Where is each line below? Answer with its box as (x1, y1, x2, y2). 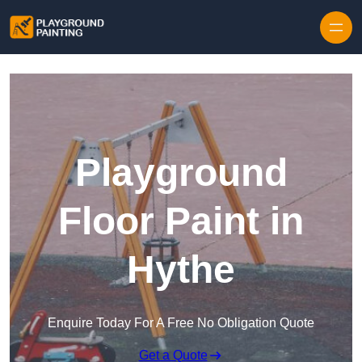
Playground (74, 151, 288, 195)
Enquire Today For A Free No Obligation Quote (48, 316, 314, 330)
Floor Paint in (58, 200, 304, 243)
